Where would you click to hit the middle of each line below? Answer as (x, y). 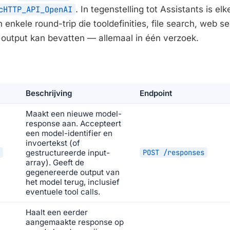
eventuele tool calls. (63, 191)
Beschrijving (49, 93)
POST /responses (174, 152)
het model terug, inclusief (73, 182)
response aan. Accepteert (73, 123)
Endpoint (156, 93)
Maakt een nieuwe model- (74, 113)
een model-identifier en (69, 133)
